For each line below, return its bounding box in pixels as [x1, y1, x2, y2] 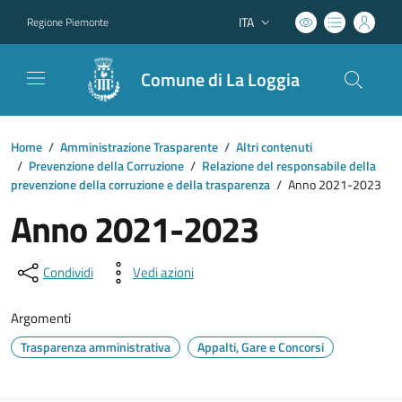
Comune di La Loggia [141, 66, 300, 93]
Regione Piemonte [27, 13, 109, 31]
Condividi [43, 262, 93, 283]
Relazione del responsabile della [202, 156, 376, 175]
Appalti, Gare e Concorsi [197, 337, 324, 356]
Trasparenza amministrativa [21, 337, 170, 356]
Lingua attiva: [237, 21, 309, 39]
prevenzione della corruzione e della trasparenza [11, 175, 270, 194]
